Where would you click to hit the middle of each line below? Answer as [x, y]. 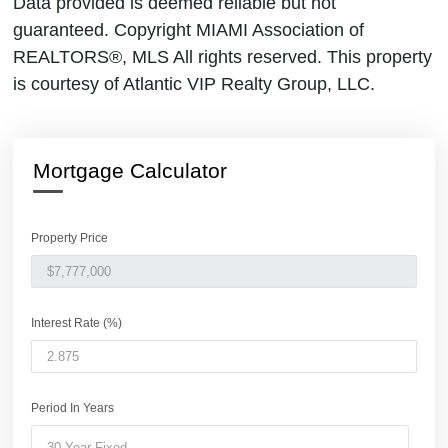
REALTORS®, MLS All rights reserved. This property [222, 57]
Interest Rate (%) [76, 323]
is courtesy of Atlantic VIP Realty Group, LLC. [194, 84]
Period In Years [72, 408]
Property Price [69, 238]
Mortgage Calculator [130, 171]
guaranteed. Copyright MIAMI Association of [188, 30]
